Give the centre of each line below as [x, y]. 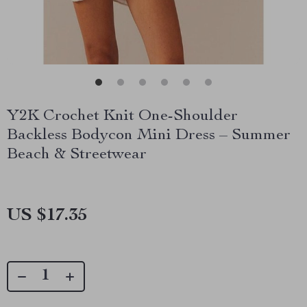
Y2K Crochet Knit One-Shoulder [122, 116]
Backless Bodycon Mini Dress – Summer [149, 136]
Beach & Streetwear [77, 155]
